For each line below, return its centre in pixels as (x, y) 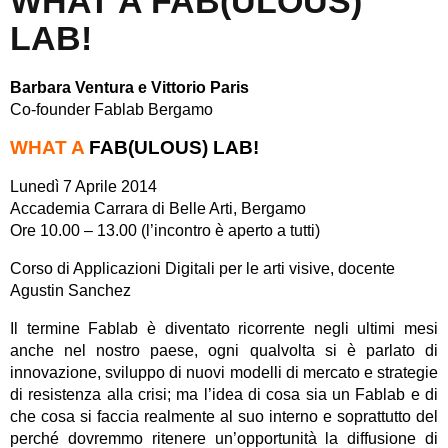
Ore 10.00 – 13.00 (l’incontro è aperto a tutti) (165, 230)
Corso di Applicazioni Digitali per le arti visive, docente (202, 268)
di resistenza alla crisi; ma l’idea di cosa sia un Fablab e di (224, 394)
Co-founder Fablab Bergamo (111, 109)
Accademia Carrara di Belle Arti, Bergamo (158, 208)
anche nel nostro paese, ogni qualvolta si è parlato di (224, 350)
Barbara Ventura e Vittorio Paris (129, 87)
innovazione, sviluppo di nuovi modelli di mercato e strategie (224, 372)
